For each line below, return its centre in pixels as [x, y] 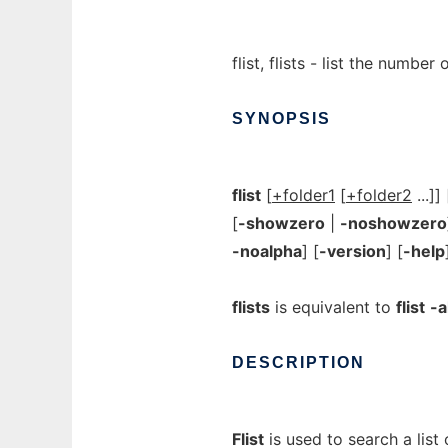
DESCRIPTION [298, 362]
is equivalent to [333, 307]
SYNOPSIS [281, 118]
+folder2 [379, 195]
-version [352, 251]
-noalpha [267, 251]
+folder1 [303, 195]
